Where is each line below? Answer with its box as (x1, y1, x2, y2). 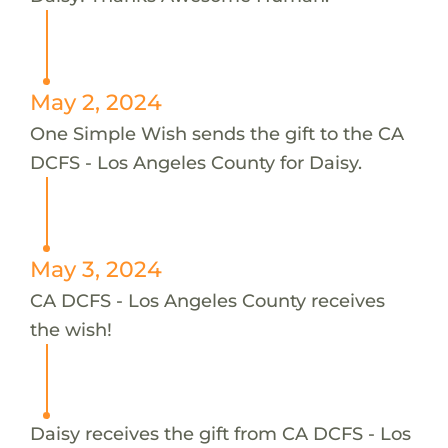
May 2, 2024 (29, 88, 162, 115)
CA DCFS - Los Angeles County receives (29, 288, 385, 312)
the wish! (29, 317, 112, 341)
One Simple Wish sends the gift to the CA (29, 121, 404, 145)
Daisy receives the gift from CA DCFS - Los (29, 421, 411, 445)
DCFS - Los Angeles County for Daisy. (29, 150, 362, 174)
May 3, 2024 (29, 255, 162, 282)
